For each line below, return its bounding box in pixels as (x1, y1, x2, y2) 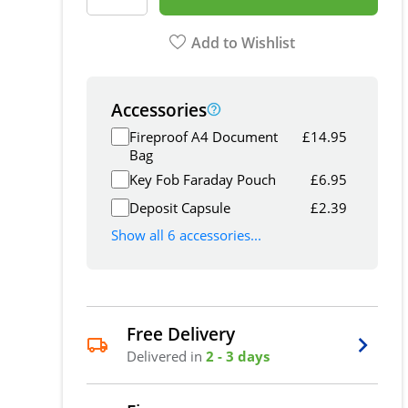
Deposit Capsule (129, 198, 231, 217)
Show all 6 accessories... (111, 226, 262, 245)
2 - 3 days (206, 346, 270, 365)
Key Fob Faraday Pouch (129, 169, 277, 189)
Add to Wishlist (191, 32, 296, 53)
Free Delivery (127, 321, 236, 345)
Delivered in (127, 346, 207, 365)
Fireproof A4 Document (129, 127, 279, 147)
